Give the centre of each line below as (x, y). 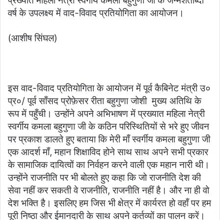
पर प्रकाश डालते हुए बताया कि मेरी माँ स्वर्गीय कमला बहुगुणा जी (109, 139)
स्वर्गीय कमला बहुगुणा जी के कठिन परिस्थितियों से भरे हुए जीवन (109, 127)
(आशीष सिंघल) (33, 38)
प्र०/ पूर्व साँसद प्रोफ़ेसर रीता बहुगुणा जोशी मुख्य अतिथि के (105, 101)
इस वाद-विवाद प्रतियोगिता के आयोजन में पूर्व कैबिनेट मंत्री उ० (109, 88)
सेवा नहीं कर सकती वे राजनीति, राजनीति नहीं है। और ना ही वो (109, 191)
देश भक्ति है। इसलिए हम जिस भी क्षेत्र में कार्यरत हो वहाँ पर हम (110, 203)
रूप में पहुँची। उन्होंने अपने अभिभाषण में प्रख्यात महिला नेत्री (106, 114)
